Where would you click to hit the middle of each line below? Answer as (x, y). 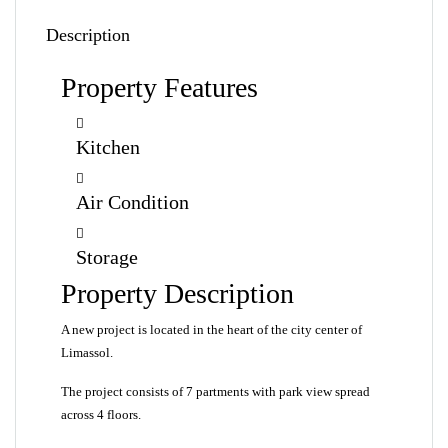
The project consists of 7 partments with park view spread (215, 391)
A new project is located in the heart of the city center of (211, 329)
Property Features (159, 87)
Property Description (177, 293)
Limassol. (87, 352)
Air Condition (132, 202)
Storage (107, 257)
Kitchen (108, 147)
